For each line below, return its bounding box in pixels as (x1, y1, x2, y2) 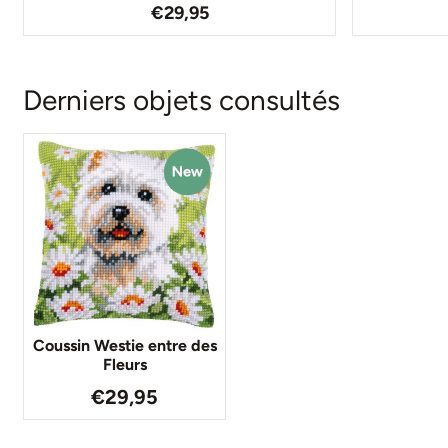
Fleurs (102, 354, 147, 374)
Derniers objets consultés (23, 83, 341, 117)
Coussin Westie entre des (32, 335, 217, 355)
